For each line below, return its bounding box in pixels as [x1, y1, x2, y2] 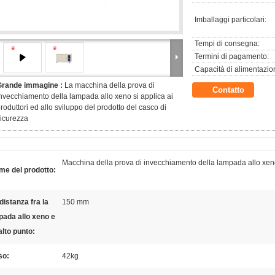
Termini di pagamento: [195, 52, 269, 61]
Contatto [212, 85, 244, 95]
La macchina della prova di [64, 81, 155, 90]
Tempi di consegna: [195, 39, 260, 48]
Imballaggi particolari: [195, 15, 266, 24]
